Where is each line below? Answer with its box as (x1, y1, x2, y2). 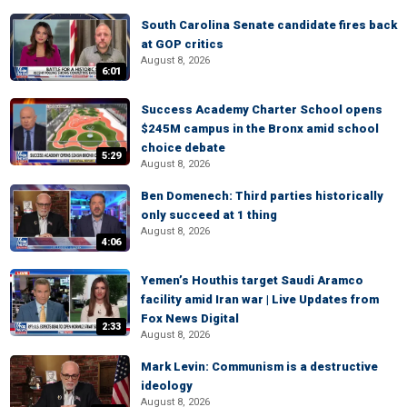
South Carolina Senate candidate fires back (141, 18, 397, 32)
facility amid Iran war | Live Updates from (141, 293, 379, 306)
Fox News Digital (141, 312, 239, 325)
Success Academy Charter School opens (141, 103, 382, 116)
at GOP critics (141, 37, 223, 51)
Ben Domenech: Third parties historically (141, 189, 383, 203)
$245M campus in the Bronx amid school (141, 122, 379, 135)
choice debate (141, 141, 225, 154)
